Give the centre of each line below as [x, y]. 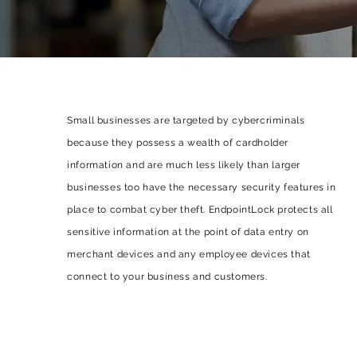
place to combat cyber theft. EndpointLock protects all [200, 210]
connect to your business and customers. [167, 277]
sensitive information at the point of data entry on [188, 232]
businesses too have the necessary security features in [202, 187]
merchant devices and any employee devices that [189, 254]
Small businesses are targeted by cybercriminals [186, 120]
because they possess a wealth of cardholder [178, 143]
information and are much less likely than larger [184, 165]
